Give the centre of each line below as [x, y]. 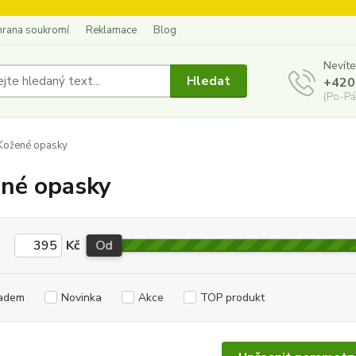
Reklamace [111, 30]
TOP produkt [232, 298]
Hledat [209, 81]
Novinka [81, 298]
